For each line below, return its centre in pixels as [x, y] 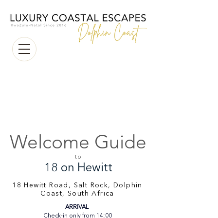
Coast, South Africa [77, 194]
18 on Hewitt [78, 168]
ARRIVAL [77, 207]
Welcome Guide [78, 142]
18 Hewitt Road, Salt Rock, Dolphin [77, 185]
